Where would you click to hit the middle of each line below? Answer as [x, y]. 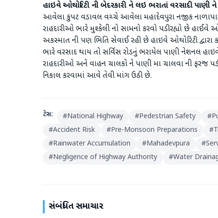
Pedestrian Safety [167, 117]
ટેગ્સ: [48, 115]
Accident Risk [74, 130]
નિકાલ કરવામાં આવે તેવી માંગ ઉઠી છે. [97, 76]
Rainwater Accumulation [92, 144]
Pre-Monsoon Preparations [154, 130]
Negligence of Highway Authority [105, 157]
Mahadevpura [168, 144]
